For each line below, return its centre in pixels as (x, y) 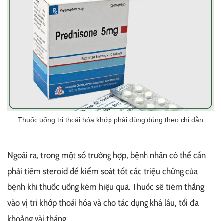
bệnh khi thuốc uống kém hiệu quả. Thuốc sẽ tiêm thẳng (106, 187)
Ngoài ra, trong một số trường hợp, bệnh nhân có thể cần (107, 156)
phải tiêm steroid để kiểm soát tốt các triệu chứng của (103, 171)
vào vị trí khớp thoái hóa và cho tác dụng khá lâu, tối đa (103, 203)
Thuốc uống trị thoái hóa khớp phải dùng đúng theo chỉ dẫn (110, 120)
